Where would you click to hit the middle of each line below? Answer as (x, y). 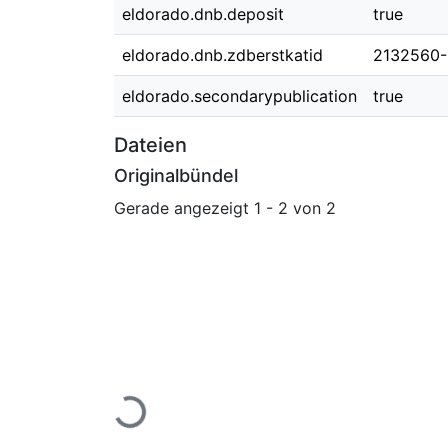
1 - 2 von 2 (295, 207)
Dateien (150, 145)
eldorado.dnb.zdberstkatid (222, 55)
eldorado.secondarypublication (239, 96)
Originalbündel (176, 175)
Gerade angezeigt (184, 207)
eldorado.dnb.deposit (203, 14)
